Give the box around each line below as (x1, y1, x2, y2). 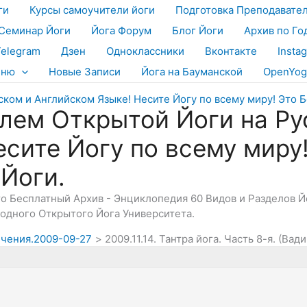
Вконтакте (205, 45, 257, 58)
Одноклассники (106, 45, 184, 58)
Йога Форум (91, 24, 151, 37)
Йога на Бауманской (141, 65, 243, 78)
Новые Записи (49, 65, 121, 78)
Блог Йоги (172, 24, 223, 37)
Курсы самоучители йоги (29, 3, 155, 16)
